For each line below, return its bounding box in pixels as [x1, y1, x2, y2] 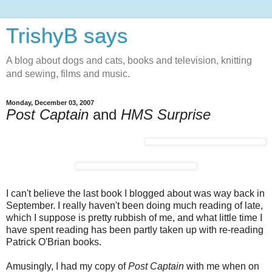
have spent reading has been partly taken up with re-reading [6, 224, 263, 235]
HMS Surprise [121, 106, 211, 123]
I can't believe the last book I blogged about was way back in [6, 188, 265, 199]
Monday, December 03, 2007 [6, 99, 94, 106]
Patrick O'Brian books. [6, 236, 101, 247]
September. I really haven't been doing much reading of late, [6, 200, 263, 211]
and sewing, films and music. [6, 69, 130, 79]
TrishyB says [6, 24, 128, 47]
